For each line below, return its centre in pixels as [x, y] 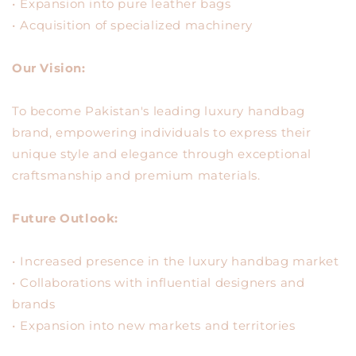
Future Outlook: [65, 218]
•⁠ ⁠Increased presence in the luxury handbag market [176, 261]
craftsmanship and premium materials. [136, 175]
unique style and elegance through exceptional [162, 154]
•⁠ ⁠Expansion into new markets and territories [154, 325]
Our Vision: [49, 68]
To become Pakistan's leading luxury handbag [159, 111]
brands [34, 304]
